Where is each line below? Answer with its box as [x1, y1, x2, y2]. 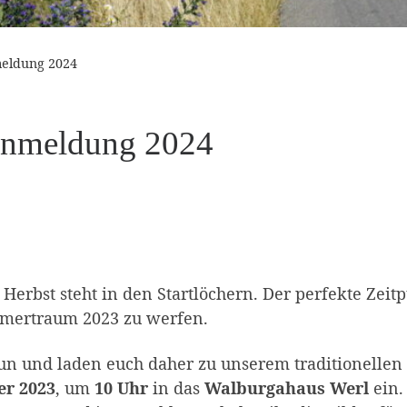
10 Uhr [94, 376, 148, 399]
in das [148, 376, 204, 399]
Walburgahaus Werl [204, 376, 369, 399]
